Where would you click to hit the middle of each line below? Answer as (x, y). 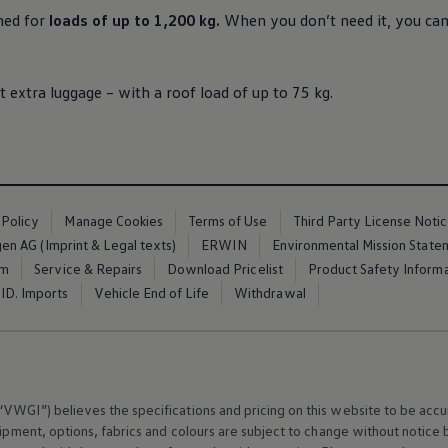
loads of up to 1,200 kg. (134, 20)
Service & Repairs (88, 268)
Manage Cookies (114, 220)
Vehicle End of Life (151, 292)
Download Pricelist (225, 268)
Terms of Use (228, 220)
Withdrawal (270, 292)
